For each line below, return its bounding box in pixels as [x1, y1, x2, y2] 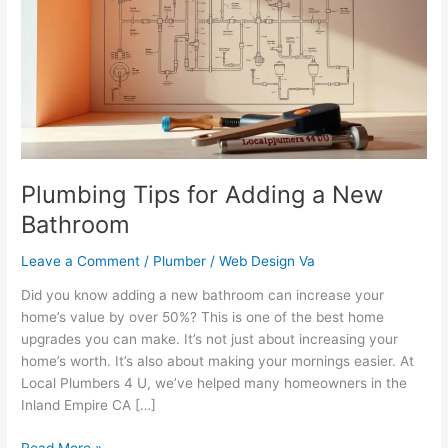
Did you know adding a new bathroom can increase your [21, 287, 385, 304]
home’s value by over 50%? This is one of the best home [21, 309, 385, 326]
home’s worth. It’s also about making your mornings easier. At [21, 353, 415, 370]
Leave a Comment [21, 252, 141, 269]
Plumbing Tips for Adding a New [21, 179, 384, 209]
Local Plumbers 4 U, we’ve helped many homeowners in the [21, 375, 408, 392]
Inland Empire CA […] [21, 397, 157, 414]
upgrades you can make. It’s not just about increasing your [21, 331, 399, 348]
